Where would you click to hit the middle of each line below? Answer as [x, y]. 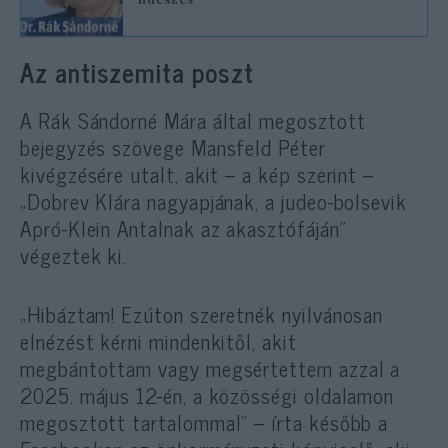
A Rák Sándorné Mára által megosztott [193, 120]
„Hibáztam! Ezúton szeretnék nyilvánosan [202, 313]
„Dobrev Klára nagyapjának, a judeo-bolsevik [213, 201]
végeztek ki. [74, 255]
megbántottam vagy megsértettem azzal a [210, 367]
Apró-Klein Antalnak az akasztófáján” [183, 228]
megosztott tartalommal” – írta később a [204, 421]
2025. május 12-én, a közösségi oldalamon [207, 394]
